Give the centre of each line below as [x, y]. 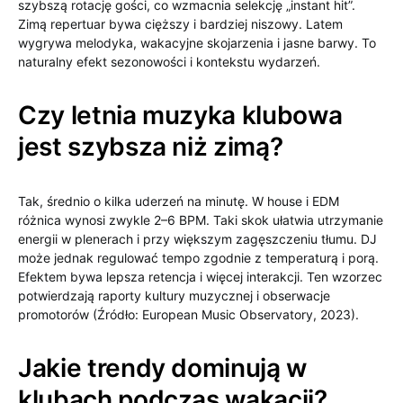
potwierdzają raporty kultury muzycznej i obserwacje [174, 296]
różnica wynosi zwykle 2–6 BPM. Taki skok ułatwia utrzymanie [201, 220]
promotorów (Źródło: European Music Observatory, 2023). [188, 314]
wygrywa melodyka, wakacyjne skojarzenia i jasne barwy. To [197, 43]
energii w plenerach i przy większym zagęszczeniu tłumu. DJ [197, 239]
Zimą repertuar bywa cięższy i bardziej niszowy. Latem [180, 24]
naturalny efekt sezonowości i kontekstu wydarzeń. [169, 62]
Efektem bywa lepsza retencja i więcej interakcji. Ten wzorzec [200, 277]
